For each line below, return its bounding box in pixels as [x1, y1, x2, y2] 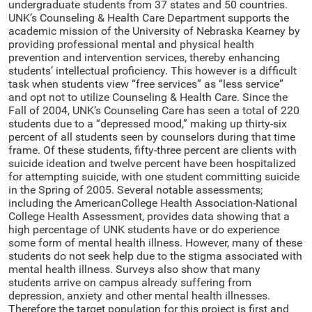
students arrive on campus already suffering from [8, 275, 251, 289]
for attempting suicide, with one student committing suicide [8, 169, 299, 183]
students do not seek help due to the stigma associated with [8, 249, 302, 263]
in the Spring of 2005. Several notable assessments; [8, 182, 263, 196]
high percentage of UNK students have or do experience [8, 222, 279, 236]
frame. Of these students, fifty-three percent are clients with [8, 143, 297, 157]
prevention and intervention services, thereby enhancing [8, 50, 280, 64]
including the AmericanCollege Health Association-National [8, 196, 297, 210]
